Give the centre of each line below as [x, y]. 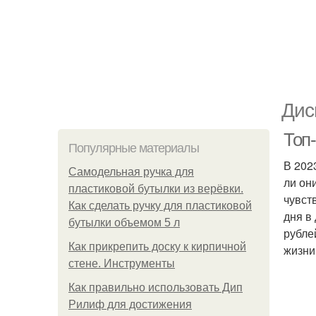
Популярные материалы [134, 148]
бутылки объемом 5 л [124, 223]
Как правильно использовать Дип [156, 287]
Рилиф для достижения [130, 304]
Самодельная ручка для [131, 172]
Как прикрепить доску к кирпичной [157, 247]
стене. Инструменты [122, 263]
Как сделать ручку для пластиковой [160, 206]
